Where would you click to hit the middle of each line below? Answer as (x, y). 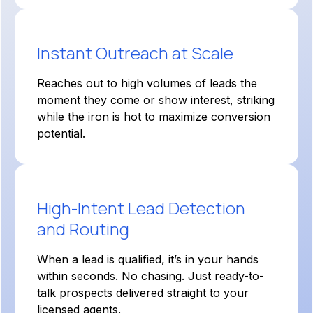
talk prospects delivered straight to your (143, 293)
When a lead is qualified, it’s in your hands (148, 259)
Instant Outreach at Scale (135, 53)
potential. (61, 133)
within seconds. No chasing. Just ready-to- (151, 276)
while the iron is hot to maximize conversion (154, 117)
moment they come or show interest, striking (156, 100)
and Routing (83, 229)
